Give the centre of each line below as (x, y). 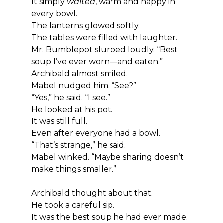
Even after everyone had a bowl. (96, 133)
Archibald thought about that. (92, 193)
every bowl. (54, 13)
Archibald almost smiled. (79, 73)
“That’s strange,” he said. (78, 145)
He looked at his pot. (72, 109)
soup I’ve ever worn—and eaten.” (97, 61)
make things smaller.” (74, 169)
